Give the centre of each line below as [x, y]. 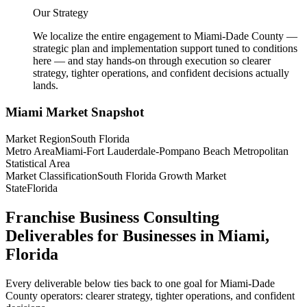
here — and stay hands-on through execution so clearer [152, 61]
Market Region [38, 138]
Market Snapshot [93, 112]
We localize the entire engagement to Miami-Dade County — [165, 36]
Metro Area [30, 151]
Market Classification [51, 175]
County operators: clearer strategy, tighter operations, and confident [150, 295]
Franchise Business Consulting [112, 217]
